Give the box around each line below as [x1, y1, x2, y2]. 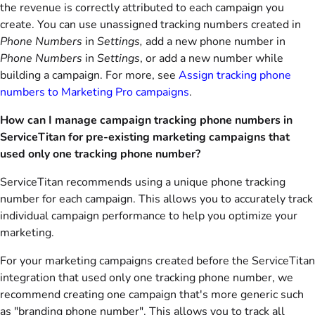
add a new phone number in [146, 34, 285, 49]
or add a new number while [146, 51, 283, 66]
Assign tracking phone [179, 67, 291, 83]
